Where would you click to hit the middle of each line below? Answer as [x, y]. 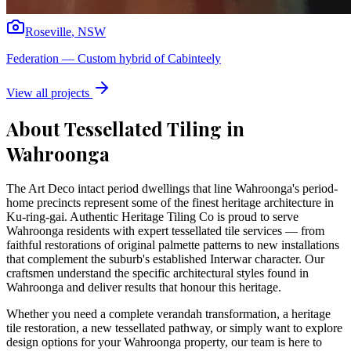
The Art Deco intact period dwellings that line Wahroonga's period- [172, 188]
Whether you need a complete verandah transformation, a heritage [168, 313]
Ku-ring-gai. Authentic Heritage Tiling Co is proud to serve [152, 216]
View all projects [49, 93]
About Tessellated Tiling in [125, 129]
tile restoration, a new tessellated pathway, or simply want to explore [174, 327]
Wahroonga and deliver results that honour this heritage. [144, 287]
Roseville [48, 32]
